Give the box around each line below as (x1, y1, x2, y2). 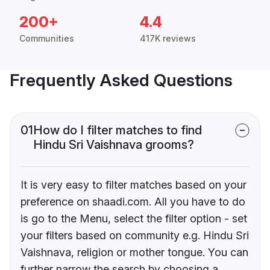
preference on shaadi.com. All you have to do (20, 195, 245, 209)
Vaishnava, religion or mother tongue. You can (20, 246, 248, 259)
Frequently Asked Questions (10, 70, 233, 91)
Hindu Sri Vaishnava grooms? (33, 137, 194, 152)
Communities (19, 33, 74, 44)
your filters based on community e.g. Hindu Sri (20, 229, 249, 242)
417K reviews (140, 33, 196, 44)
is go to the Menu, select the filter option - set (20, 212, 247, 225)
